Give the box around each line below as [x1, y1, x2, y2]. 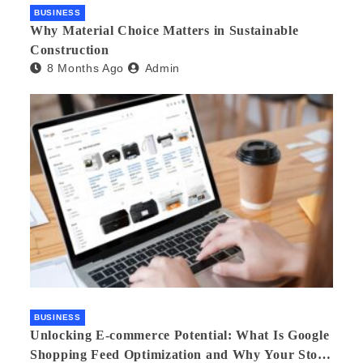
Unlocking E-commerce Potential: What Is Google [30, 328, 330, 343]
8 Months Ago [46, 61, 125, 75]
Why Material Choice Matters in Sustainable [30, 23, 299, 37]
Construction [30, 42, 109, 57]
